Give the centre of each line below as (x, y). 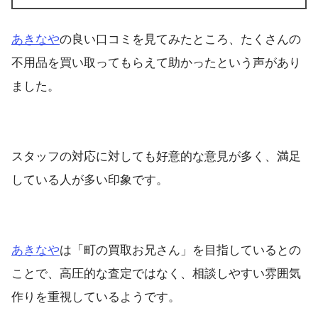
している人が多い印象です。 (90, 180)
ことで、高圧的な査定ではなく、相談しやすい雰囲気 (156, 273)
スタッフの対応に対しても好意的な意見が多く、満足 (156, 156)
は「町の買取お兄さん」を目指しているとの (180, 250)
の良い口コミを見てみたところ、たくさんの (180, 39)
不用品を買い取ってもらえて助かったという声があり (156, 62)
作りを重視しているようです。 (96, 297)
